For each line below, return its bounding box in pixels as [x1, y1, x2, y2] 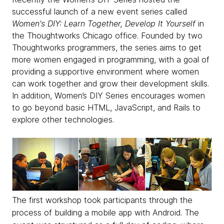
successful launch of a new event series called [12, 6, 187, 16]
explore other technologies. [12, 114, 114, 124]
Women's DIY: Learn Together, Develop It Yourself [12, 18, 195, 28]
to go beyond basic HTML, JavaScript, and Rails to [12, 102, 200, 112]
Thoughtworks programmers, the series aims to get [12, 42, 201, 52]
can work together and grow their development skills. [12, 78, 209, 88]
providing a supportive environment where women [12, 66, 199, 76]
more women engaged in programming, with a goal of [12, 54, 209, 64]
